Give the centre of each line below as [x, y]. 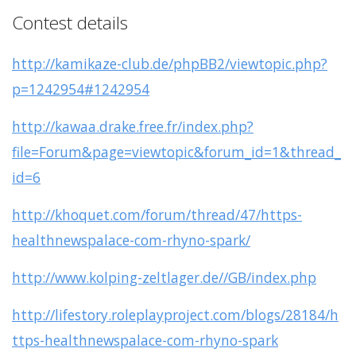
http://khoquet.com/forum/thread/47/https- [157, 215]
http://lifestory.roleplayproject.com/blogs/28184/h [175, 315]
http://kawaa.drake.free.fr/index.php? [133, 127]
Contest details [70, 23]
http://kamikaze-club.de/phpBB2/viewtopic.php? [170, 64]
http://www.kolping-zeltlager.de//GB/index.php [164, 278]
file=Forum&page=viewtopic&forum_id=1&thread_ [176, 152]
